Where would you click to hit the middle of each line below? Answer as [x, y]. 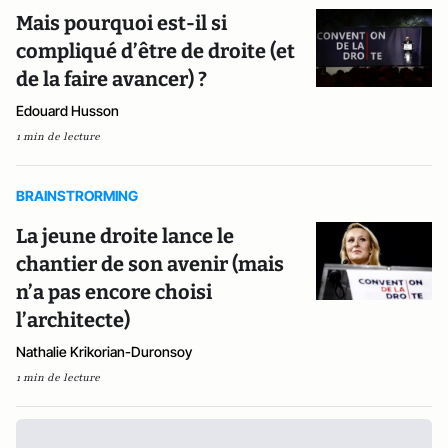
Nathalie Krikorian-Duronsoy [104, 351]
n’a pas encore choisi [114, 292]
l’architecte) [73, 320]
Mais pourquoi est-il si [121, 23]
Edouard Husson [67, 110]
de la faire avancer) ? [111, 79]
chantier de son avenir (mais [150, 264]
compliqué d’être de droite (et [155, 51]
